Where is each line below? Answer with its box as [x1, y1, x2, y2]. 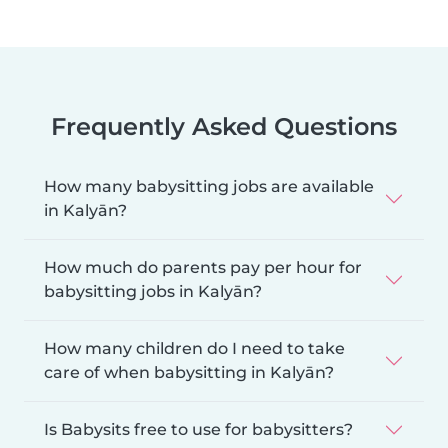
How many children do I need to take [44, 339, 345, 359]
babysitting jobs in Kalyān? [44, 282, 262, 302]
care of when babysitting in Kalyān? [44, 363, 334, 383]
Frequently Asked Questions [51, 112, 397, 142]
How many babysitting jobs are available [44, 177, 374, 197]
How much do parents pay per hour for [44, 258, 362, 278]
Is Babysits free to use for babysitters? [44, 420, 353, 440]
